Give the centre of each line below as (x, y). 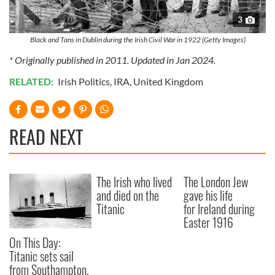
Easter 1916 (209, 223)
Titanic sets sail (41, 256)
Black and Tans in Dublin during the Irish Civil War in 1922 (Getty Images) (137, 40)
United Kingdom (168, 82)
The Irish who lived (134, 182)
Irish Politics (84, 82)
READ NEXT (46, 137)
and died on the (128, 196)
